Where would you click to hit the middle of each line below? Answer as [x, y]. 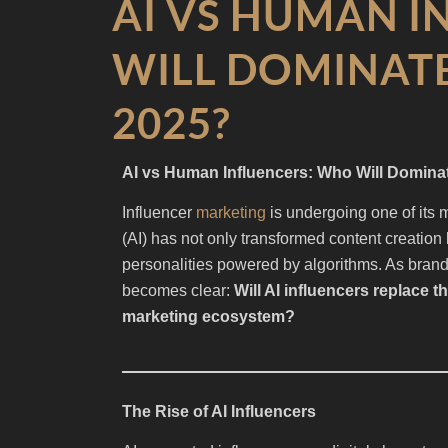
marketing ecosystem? [208, 317]
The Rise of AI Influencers [219, 411]
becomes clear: [178, 291]
